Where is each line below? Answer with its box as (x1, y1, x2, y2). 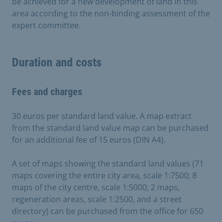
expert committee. (12, 19, 81, 31)
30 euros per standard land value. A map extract (12, 110, 192, 121)
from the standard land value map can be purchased (12, 122, 209, 133)
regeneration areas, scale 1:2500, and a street (12, 193, 182, 205)
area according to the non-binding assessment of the (12, 7, 210, 19)
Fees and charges (12, 85, 82, 98)
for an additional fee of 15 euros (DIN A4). (12, 134, 166, 145)
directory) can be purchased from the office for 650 (12, 205, 203, 217)
